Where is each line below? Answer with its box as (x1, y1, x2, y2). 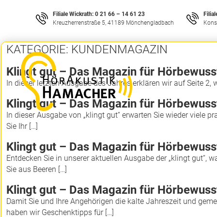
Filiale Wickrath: (52, 11, 93, 17)
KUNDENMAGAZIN (71, 43, 168, 56)
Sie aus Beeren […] (6, 165, 67, 174)
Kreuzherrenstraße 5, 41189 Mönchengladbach (52, 19, 174, 26)
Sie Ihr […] (6, 122, 38, 131)
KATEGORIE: (6, 43, 71, 56)
